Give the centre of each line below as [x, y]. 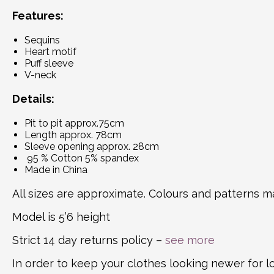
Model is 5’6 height [61, 217]
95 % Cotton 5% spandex [82, 158]
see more [190, 240]
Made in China [56, 169]
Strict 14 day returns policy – [89, 240]
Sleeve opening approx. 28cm [92, 146]
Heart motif [50, 51]
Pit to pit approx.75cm [74, 123]
